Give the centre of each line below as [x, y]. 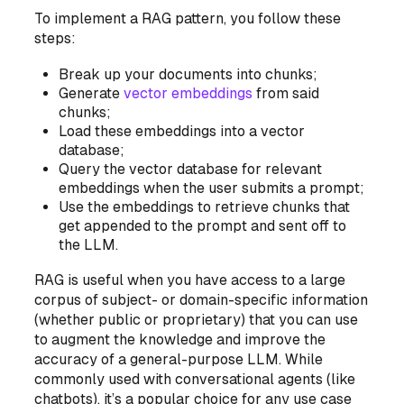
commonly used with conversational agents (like [195, 380]
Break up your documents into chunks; [188, 75]
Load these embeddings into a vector [182, 132]
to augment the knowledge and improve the [180, 340]
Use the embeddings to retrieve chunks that [205, 207]
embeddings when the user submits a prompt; [212, 188]
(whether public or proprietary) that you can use [197, 320]
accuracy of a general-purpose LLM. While [179, 360]
